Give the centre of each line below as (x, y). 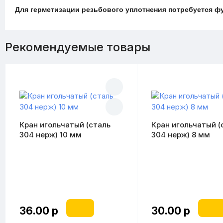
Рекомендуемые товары (78, 47)
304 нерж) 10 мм (51, 135)
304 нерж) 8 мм (180, 135)
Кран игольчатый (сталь (65, 125)
